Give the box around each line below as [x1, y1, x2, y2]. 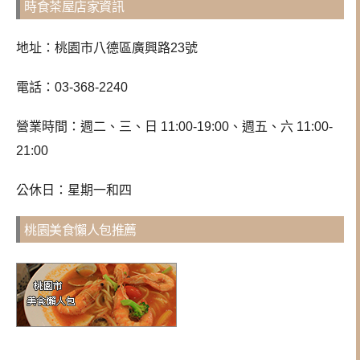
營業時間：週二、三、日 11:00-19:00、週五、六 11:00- [16, 119, 333, 133]
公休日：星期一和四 [16, 182, 132, 197]
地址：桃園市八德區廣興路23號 [16, 41, 198, 55]
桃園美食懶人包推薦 [24, 223, 137, 238]
